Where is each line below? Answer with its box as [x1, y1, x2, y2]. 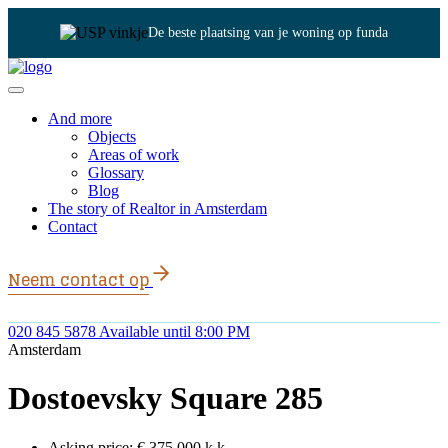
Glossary [88, 164, 144, 181]
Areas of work [88, 146, 179, 163]
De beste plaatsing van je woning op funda [148, 25, 388, 40]
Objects [88, 128, 136, 145]
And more [48, 110, 112, 127]
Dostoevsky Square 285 [8, 380, 323, 417]
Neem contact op [8, 266, 149, 294]
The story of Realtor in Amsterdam [48, 200, 267, 217]
